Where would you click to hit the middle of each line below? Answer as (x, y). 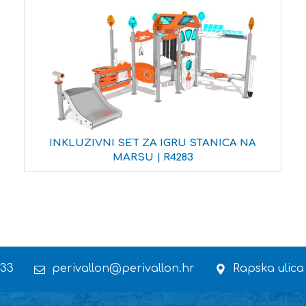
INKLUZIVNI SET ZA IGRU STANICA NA (153, 143)
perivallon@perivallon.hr (123, 269)
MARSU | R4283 (153, 158)
